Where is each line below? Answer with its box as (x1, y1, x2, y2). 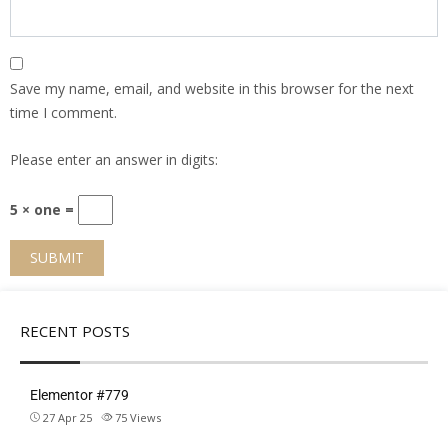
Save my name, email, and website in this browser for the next (10, 78, 414, 98)
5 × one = (10, 199, 78, 219)
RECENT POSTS (20, 320, 130, 341)
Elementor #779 (30, 386, 129, 403)
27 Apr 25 (43, 409, 92, 425)
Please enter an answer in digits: (10, 149, 218, 169)
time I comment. (10, 102, 117, 122)
